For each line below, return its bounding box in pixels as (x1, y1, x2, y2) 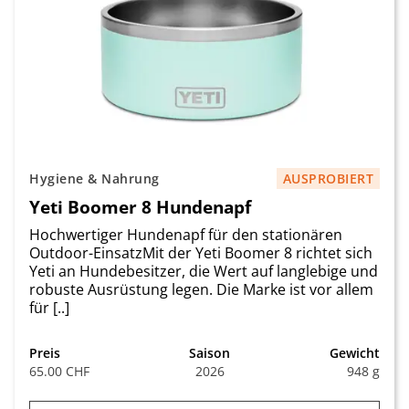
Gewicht (330, 344, 380, 362)
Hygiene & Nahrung (29, 170, 160, 187)
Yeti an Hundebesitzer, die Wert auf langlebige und (29, 261, 378, 281)
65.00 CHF (29, 362, 89, 380)
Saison (189, 344, 230, 362)
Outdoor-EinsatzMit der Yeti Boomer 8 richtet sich (29, 243, 372, 263)
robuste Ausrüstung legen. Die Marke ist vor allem (29, 279, 373, 299)
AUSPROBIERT (282, 170, 373, 187)
